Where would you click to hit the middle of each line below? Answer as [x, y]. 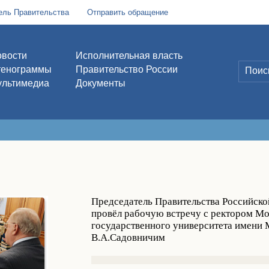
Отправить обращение [127, 12]
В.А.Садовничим [128, 237]
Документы [100, 83]
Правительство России [126, 69]
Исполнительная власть [129, 56]
